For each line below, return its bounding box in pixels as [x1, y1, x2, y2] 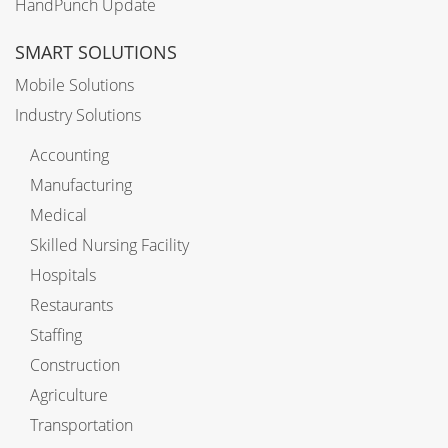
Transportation [30, 414, 133, 437]
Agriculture [30, 384, 108, 407]
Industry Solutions [15, 104, 141, 127]
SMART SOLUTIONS [15, 40, 177, 65]
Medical [30, 204, 87, 227]
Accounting [30, 144, 109, 167]
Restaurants [30, 294, 113, 317]
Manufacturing [30, 174, 132, 197]
